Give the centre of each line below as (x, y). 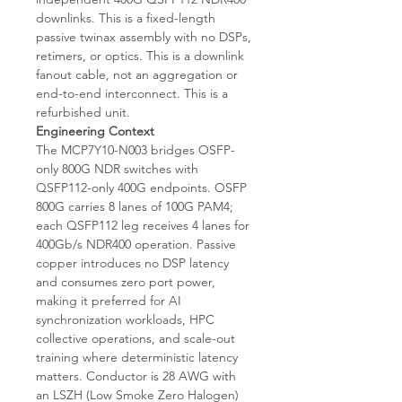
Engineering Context (95, 131)
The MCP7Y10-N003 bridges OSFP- (135, 149)
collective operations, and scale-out (135, 338)
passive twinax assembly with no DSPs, (144, 36)
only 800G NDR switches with (117, 168)
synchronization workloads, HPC (125, 319)
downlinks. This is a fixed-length (126, 17)
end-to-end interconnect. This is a (132, 93)
